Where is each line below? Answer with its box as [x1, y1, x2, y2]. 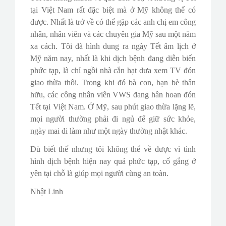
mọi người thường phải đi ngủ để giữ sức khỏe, [30, 115, 196, 124]
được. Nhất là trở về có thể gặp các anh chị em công [30, 18, 196, 27]
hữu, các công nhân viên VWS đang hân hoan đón [30, 90, 196, 99]
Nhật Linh [30, 187, 63, 196]
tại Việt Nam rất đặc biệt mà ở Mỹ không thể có [30, 6, 196, 15]
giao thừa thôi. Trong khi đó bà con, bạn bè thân [30, 78, 196, 87]
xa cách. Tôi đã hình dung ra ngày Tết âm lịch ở [30, 42, 196, 51]
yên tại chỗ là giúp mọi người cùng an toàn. [30, 169, 168, 178]
